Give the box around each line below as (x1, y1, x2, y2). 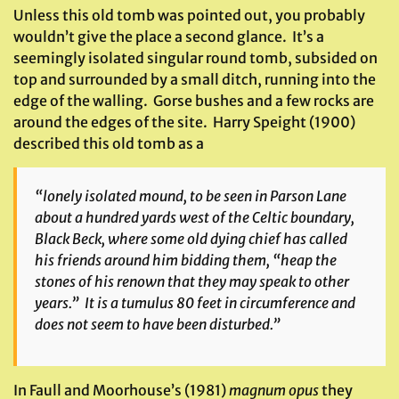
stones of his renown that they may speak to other (35, 273, 349, 290)
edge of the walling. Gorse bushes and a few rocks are (13, 92, 374, 110)
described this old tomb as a (13, 134, 204, 152)
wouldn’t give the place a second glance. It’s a (13, 28, 324, 45)
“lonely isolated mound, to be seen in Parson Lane (35, 187, 346, 205)
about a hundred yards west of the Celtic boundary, (35, 208, 354, 226)
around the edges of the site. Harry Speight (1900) (13, 113, 355, 131)
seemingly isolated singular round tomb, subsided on (13, 49, 378, 67)
